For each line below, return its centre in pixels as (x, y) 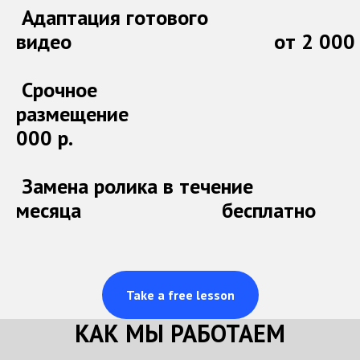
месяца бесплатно (166, 211)
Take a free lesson (180, 295)
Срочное (57, 90)
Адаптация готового (112, 18)
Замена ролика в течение (135, 186)
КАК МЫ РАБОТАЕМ (180, 333)
